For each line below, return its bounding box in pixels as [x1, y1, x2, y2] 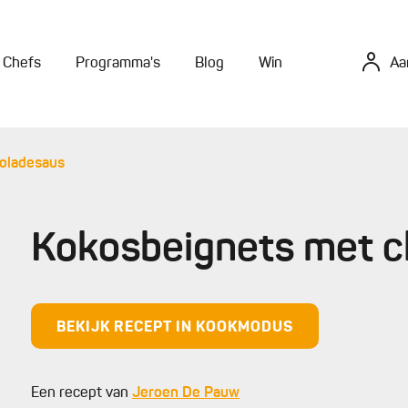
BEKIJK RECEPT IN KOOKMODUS [56, 321, 293, 335]
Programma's [76, 56, 160, 71]
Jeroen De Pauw [132, 386, 240, 401]
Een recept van [31, 386, 132, 401]
